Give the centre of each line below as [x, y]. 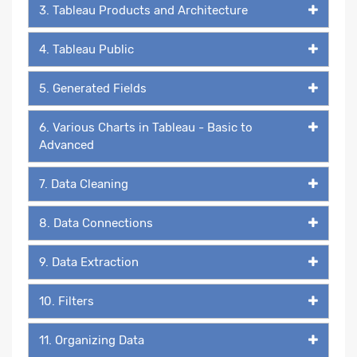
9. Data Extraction [89, 262]
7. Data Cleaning [84, 184]
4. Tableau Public [86, 49]
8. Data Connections [96, 223]
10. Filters [67, 301]
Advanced [67, 145]
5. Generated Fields [93, 88]
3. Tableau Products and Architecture [143, 10]
